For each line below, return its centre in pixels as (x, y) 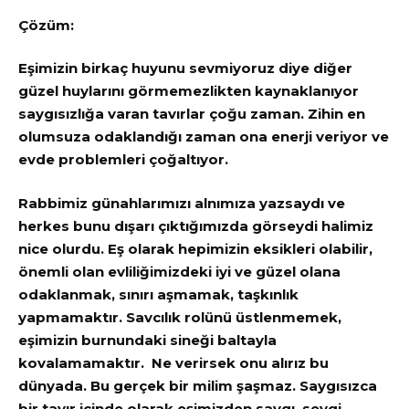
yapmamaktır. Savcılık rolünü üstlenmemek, (180, 317)
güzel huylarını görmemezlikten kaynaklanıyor (189, 91)
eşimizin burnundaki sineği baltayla (147, 340)
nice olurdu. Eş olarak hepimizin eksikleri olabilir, (195, 248)
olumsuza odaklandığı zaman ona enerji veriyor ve (204, 137)
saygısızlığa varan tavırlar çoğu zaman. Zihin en (192, 114)
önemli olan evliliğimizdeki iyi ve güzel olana (179, 271)
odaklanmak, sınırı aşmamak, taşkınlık (158, 294)
